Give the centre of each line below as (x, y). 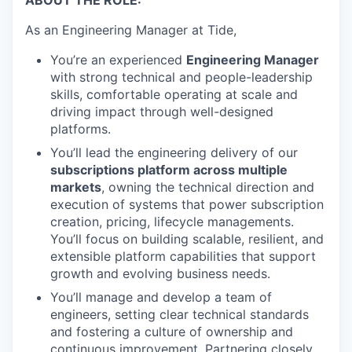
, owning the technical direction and (208, 187)
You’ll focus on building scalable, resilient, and (187, 238)
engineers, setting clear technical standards (180, 314)
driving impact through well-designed (162, 111)
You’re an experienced (118, 59)
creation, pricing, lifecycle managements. (172, 221)
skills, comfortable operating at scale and (174, 94)
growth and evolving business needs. (160, 273)
